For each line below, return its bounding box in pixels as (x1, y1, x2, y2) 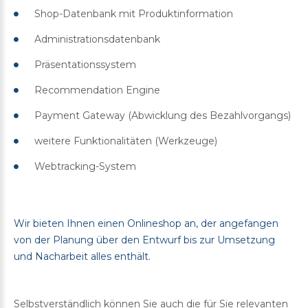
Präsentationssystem (34, 58, 136, 71)
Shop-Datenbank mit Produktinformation (34, 7, 233, 20)
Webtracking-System (34, 159, 136, 173)
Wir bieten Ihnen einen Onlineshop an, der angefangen (14, 217, 278, 230)
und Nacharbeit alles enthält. (14, 250, 151, 263)
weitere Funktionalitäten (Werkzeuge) (34, 134, 217, 147)
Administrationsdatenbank (34, 32, 160, 45)
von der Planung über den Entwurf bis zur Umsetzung (14, 233, 275, 246)
